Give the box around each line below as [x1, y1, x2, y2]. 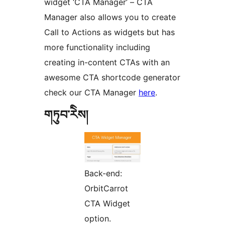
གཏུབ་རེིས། [44, 107, 88, 123]
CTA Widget [84, 198, 130, 209]
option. [84, 213, 111, 224]
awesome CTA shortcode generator [44, 72, 180, 83]
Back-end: [84, 168, 122, 179]
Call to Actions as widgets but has [44, 27, 175, 38]
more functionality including [44, 42, 150, 53]
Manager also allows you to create [44, 12, 176, 23]
